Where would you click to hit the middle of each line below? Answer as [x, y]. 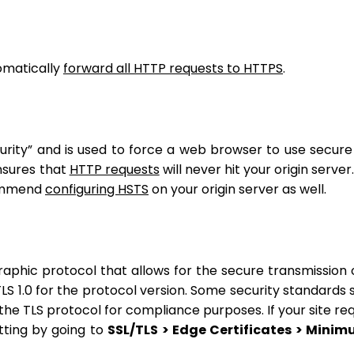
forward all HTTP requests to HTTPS [173, 69]
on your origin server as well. [237, 190]
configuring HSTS [97, 190]
